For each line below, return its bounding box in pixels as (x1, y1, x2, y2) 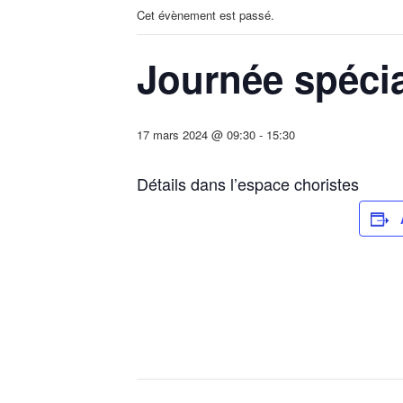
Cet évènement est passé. (137, 6, 274, 23)
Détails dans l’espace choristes (137, 172, 359, 195)
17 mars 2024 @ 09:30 (137, 126, 255, 143)
